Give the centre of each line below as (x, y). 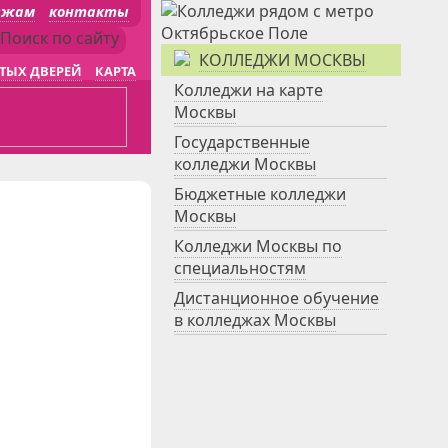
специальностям (240, 268)
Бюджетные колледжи (260, 194)
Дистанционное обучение (276, 298)
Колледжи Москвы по (258, 246)
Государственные (242, 142)
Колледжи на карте (248, 90)
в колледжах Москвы (255, 320)
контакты (89, 11)
